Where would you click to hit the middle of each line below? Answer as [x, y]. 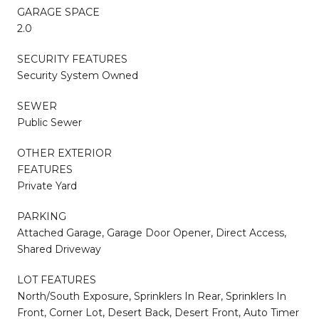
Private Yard [47, 185]
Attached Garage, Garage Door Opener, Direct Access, [152, 232]
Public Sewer [49, 122]
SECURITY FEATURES [72, 59]
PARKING [42, 216]
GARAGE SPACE [58, 12]
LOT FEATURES [57, 279]
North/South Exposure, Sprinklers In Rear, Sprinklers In [152, 296]
